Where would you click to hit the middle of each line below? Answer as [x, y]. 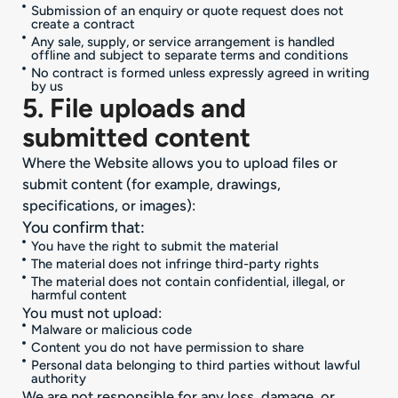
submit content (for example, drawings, [151, 183]
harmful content [79, 295]
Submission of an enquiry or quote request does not [187, 10]
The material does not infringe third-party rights [175, 263]
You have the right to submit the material [154, 246]
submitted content [136, 137]
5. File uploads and [134, 107]
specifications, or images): [109, 205]
